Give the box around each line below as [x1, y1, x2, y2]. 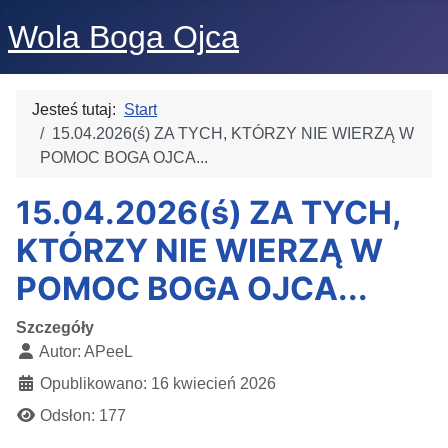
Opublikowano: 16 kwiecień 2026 [40, 375, 276, 392]
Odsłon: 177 [40, 407, 126, 424]
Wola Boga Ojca [8, 19, 239, 55]
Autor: [36, 343, 84, 360]
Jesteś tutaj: [32, 101, 124, 118]
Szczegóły [16, 319, 94, 336]
